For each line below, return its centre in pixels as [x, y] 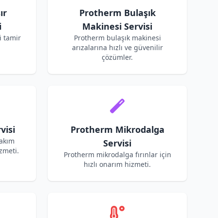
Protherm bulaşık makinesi [117, 38]
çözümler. [117, 57]
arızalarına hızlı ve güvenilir [117, 47]
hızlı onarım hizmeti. [117, 164]
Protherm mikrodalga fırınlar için [117, 154]
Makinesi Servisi [117, 26]
